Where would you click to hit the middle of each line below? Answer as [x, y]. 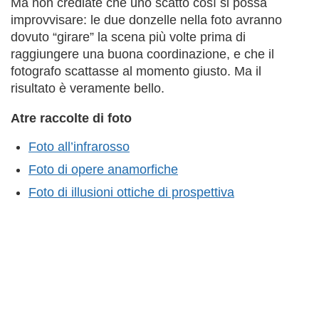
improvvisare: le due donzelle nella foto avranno [146, 20]
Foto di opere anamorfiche [103, 170]
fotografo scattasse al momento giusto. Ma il [136, 71]
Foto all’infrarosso [79, 147]
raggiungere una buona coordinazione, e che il [142, 54]
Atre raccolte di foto [71, 118]
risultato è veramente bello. [88, 88]
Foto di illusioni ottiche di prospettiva [131, 193]
